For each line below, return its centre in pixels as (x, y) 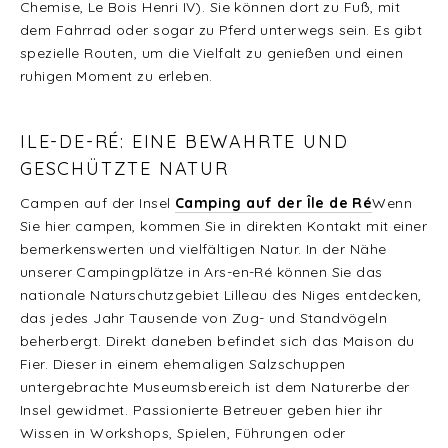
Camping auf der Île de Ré (273, 203)
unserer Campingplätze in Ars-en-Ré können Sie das (201, 272)
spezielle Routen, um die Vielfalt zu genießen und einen (212, 53)
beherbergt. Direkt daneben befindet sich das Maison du (217, 341)
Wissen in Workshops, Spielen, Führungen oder (183, 433)
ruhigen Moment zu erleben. (116, 76)
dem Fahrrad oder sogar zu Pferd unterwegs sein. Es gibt (221, 30)
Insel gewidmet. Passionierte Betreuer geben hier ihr (201, 410)
